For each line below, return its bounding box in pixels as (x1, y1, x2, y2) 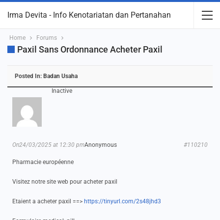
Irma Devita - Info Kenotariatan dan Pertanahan (7, 10, 171, 20)
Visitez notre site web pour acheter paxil (12, 178, 117, 185)
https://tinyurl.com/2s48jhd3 (84, 198, 161, 205)
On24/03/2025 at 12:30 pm (12, 141, 84, 148)
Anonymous (84, 141, 117, 148)
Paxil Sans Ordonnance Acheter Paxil (17, 44, 163, 55)
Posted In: (15, 73, 43, 80)
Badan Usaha (43, 73, 78, 80)
